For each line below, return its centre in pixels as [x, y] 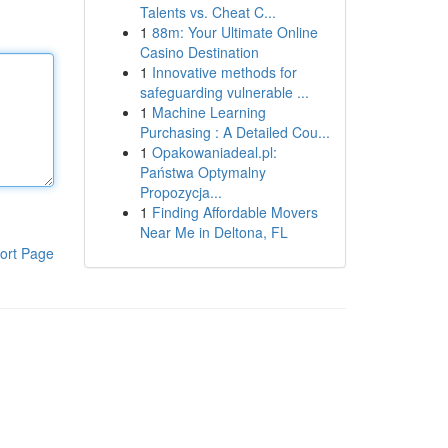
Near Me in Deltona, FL [213, 232]
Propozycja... [180, 192]
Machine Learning [208, 112]
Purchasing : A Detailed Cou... [234, 132]
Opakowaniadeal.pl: [214, 152]
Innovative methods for [224, 72]
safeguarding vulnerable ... [224, 92]
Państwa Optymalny [202, 172]
